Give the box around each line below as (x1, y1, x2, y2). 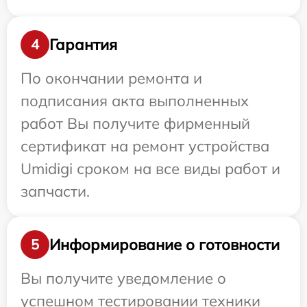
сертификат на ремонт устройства (21, 136, 269, 156)
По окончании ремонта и (21, 69, 202, 88)
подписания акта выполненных (21, 91, 249, 111)
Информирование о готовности (49, 234, 280, 254)
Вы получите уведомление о (21, 269, 226, 288)
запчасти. (21, 182, 90, 201)
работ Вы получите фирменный (21, 114, 250, 134)
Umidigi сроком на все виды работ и (21, 159, 280, 179)
